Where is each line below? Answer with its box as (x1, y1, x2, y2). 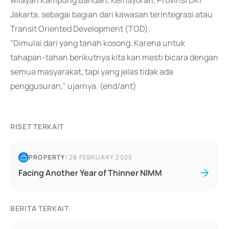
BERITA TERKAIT (10, 203, 69, 213)
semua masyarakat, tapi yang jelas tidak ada (10, 66, 173, 77)
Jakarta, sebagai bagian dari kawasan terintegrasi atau (10, 9, 213, 20)
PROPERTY (29, 153, 65, 162)
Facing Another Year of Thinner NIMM (18, 167, 162, 178)
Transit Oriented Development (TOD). (10, 23, 150, 34)
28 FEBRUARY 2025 (69, 153, 133, 162)
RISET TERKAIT (10, 122, 64, 131)
